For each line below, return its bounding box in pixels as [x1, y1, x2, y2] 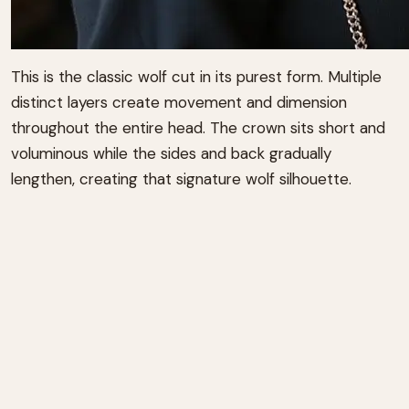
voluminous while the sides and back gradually [11, 143, 331, 164]
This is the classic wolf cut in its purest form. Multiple [11, 67, 382, 88]
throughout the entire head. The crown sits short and [11, 118, 385, 139]
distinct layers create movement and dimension [11, 92, 347, 113]
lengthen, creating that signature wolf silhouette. [11, 169, 351, 190]
